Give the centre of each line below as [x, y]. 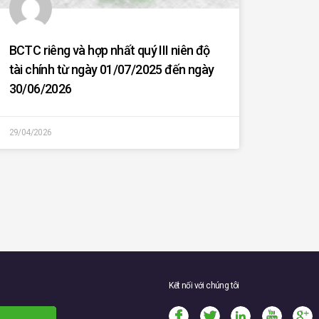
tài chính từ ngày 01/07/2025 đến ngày [111, 70]
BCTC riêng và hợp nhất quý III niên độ [109, 51]
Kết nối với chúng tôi [204, 286]
